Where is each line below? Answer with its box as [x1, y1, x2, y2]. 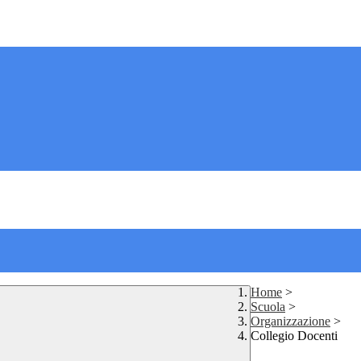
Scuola [251, 300, 285, 314]
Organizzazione [251, 314, 330, 329]
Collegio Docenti [251, 329, 338, 343]
